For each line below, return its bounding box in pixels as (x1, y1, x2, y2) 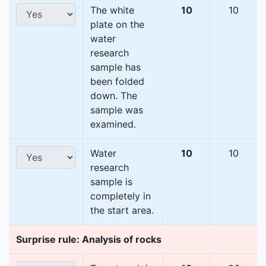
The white (90, 4, 134, 17)
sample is (90, 176, 132, 188)
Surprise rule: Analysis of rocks (16, 233, 161, 246)
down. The (90, 90, 137, 102)
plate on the (90, 18, 144, 31)
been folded (90, 75, 144, 88)
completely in (90, 190, 151, 202)
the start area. (90, 204, 154, 217)
